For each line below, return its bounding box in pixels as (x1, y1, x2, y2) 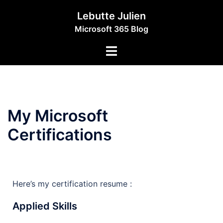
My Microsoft (7, 106, 108, 125)
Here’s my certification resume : (12, 179, 134, 189)
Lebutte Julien (77, 10, 146, 22)
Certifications (7, 125, 112, 144)
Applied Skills (12, 200, 77, 212)
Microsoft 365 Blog (75, 24, 148, 34)
